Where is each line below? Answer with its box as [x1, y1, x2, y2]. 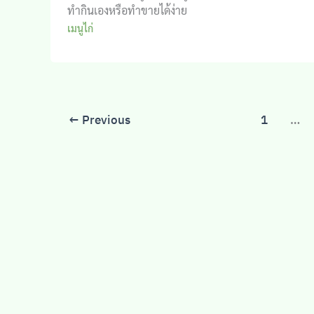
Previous [78, 111, 130, 128]
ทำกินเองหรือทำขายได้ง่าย [67, 3, 187, 18]
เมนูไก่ [67, 22, 93, 35]
